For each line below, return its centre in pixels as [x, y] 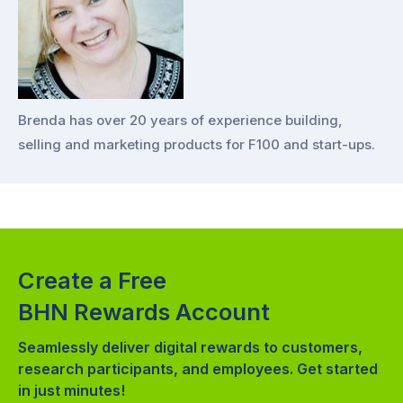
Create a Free [92, 280]
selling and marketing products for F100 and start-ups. [197, 144]
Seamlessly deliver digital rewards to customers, [190, 347]
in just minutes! [72, 390]
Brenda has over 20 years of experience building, [180, 120]
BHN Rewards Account [144, 311]
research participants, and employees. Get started [198, 368]
